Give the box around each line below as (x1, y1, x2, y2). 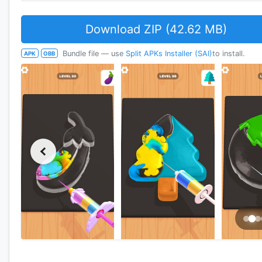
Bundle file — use (63, 49, 124, 58)
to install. (212, 49, 246, 58)
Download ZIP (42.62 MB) (85, 22, 227, 36)
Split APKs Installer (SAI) (126, 49, 213, 58)
